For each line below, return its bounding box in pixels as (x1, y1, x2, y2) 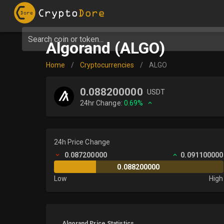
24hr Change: (79, 99, 124, 107)
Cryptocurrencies (79, 61, 134, 69)
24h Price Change (53, 138, 110, 146)
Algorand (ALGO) (45, 38, 165, 57)
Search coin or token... (28, 34, 103, 44)
